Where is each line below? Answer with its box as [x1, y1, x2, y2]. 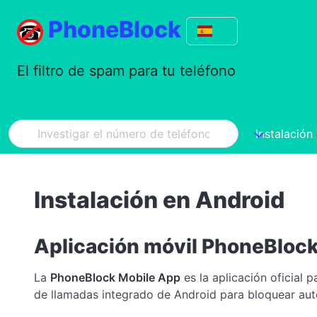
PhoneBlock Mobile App [50, 270, 180, 284]
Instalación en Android [34, 186, 284, 214]
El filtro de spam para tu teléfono [17, 62, 236, 79]
